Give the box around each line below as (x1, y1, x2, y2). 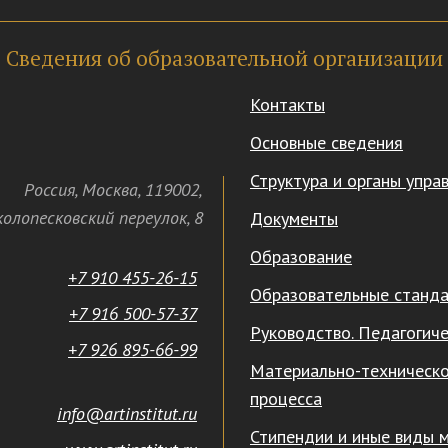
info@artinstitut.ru (57, 401, 197, 425)
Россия (24, 177, 75, 201)
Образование (250, 244, 352, 268)
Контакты (250, 92, 325, 116)
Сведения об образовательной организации (5, 44, 443, 73)
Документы (250, 206, 338, 230)
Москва (82, 177, 138, 201)
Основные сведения (250, 130, 403, 154)
